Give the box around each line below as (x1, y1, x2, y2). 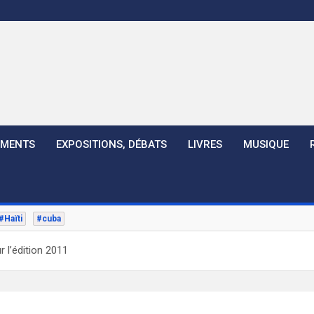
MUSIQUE (243, 138, 289, 151)
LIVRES (188, 138, 222, 151)
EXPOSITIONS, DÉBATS (56, 138, 167, 151)
